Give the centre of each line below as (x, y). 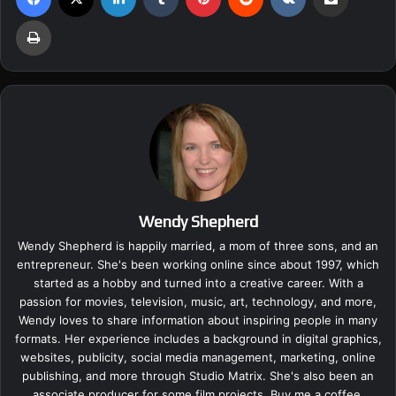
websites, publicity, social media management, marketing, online (198, 358)
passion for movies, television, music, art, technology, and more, (198, 302)
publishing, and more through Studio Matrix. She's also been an (198, 376)
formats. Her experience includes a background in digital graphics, (198, 339)
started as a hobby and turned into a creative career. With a (198, 283)
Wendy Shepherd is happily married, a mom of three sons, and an (198, 246)
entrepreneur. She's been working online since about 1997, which (198, 265)
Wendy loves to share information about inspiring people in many (198, 320)
